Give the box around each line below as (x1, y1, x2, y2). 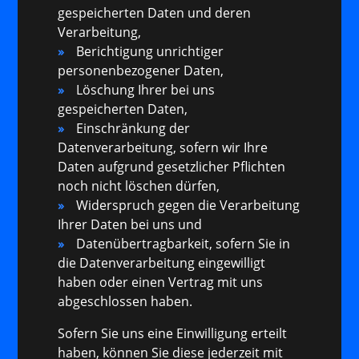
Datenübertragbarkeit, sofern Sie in (76, 235, 291, 253)
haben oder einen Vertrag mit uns (58, 273, 264, 292)
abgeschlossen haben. (58, 292, 193, 311)
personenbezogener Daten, (58, 62, 224, 80)
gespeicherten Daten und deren (58, 4, 252, 22)
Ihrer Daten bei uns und (58, 216, 203, 234)
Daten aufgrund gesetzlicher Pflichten (58, 158, 286, 176)
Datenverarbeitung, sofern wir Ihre (58, 139, 268, 157)
